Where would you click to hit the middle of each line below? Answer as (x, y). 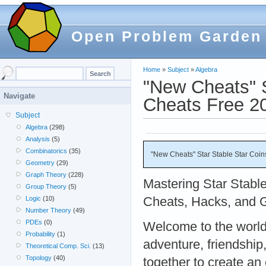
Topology (39, 258)
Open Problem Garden (167, 36)
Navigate (19, 96)
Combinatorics (47, 151)
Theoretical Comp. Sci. (58, 246)
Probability (41, 234)
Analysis (38, 139)
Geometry (40, 163)
